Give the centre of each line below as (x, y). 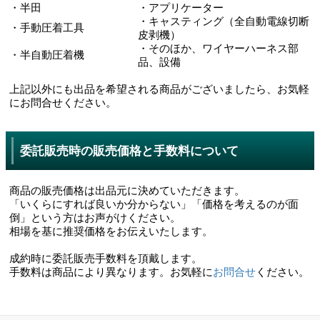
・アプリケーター (181, 8)
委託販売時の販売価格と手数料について (129, 151)
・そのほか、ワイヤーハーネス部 (218, 49)
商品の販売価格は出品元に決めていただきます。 (127, 191)
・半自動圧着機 (47, 55)
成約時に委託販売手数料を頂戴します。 (106, 259)
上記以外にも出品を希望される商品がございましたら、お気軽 (159, 90)
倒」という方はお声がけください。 (95, 218)
